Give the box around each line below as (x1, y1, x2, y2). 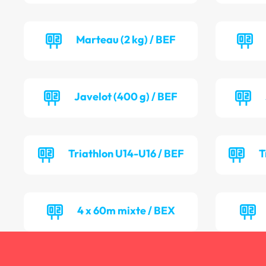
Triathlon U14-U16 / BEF (68, 147, 184, 161)
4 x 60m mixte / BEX (77, 204, 175, 218)
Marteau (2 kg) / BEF (76, 33, 176, 47)
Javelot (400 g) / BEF (74, 90, 178, 104)
